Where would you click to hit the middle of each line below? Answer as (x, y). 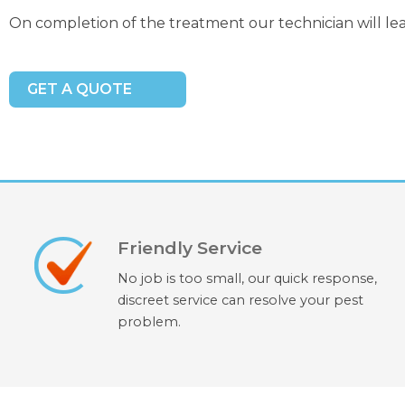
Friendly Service (190, 248)
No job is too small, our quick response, (248, 279)
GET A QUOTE (80, 89)
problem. (150, 322)
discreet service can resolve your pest (241, 301)
